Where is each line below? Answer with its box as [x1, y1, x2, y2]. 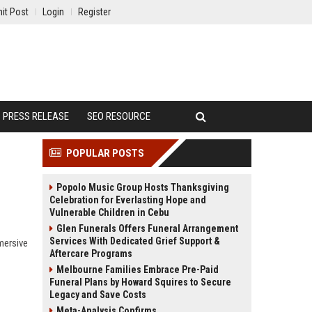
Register [78, 6, 111, 17]
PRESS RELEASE [3, 110, 69, 123]
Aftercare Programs [49, 248, 132, 259]
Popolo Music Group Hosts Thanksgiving [56, 182, 229, 193]
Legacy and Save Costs [49, 289, 146, 300]
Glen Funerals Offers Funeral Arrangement [56, 223, 238, 234]
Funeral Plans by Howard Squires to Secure [49, 276, 231, 288]
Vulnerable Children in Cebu [49, 207, 169, 218]
